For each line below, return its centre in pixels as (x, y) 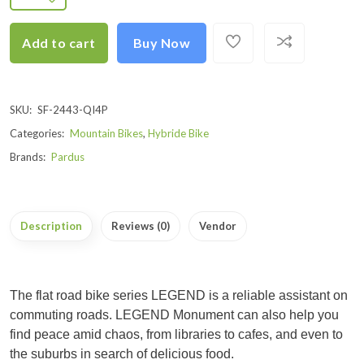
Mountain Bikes (106, 133)
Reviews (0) (141, 226)
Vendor (218, 226)
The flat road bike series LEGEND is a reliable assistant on (179, 295)
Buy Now (161, 43)
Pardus (68, 157)
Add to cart (59, 43)
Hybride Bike (178, 133)
